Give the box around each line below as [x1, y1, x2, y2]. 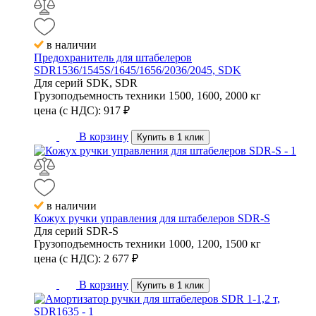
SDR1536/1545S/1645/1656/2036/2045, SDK [34, 64, 241, 77]
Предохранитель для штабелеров [34, 51, 192, 64]
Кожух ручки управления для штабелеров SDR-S [34, 212, 270, 225]
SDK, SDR [86, 77, 138, 90]
